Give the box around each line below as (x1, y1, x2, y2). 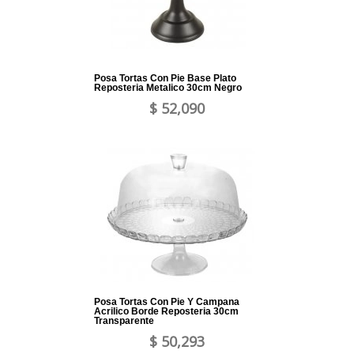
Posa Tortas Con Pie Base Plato (94, 73, 236, 85)
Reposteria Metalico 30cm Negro (94, 82, 242, 94)
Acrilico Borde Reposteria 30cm (94, 306, 239, 318)
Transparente (94, 315, 154, 327)
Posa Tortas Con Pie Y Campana (94, 296, 239, 308)
